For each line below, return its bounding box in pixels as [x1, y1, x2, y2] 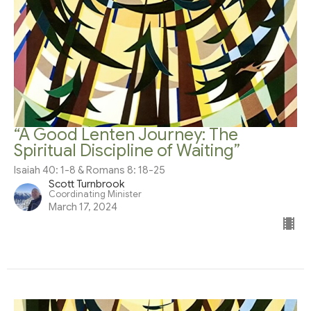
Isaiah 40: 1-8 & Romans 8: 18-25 [14, 164, 165, 177]
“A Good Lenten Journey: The [14, 124, 238, 146]
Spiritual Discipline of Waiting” [14, 140, 240, 162]
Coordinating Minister [49, 189, 142, 201]
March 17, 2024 [49, 201, 117, 214]
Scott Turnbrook [49, 178, 124, 191]
